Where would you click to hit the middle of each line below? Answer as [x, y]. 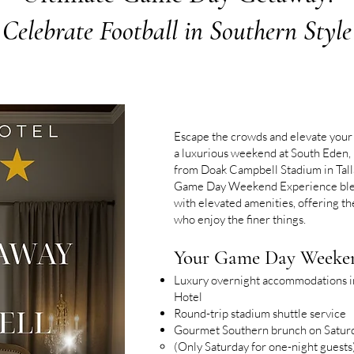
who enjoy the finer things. [240, 219]
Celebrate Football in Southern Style [177, 31]
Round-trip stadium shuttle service [260, 313]
